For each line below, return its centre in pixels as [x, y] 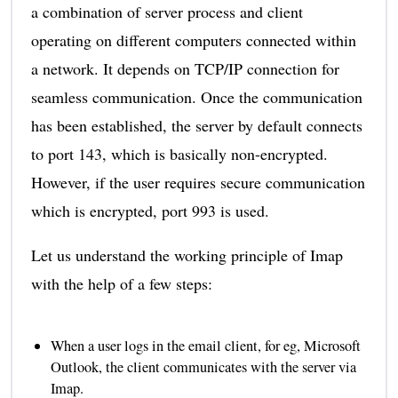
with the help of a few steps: [121, 283]
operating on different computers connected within [193, 40]
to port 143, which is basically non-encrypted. [179, 153]
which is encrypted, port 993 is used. [150, 210]
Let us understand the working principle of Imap [187, 255]
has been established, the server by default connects [196, 125]
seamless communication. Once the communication [196, 96]
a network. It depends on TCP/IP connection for [185, 68]
